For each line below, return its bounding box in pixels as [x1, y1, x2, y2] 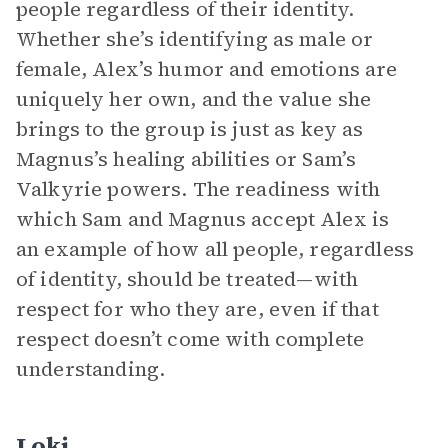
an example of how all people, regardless [16, 235, 414, 263]
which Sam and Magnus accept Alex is [16, 205, 390, 233]
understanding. [16, 355, 166, 383]
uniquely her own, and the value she [16, 85, 372, 113]
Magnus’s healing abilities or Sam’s [16, 145, 357, 173]
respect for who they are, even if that [16, 295, 379, 323]
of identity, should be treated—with [16, 265, 359, 293]
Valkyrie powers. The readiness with [16, 175, 381, 203]
